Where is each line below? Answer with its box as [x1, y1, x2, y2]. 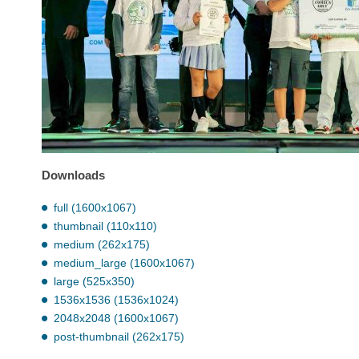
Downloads [42, 168, 105, 183]
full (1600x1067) [54, 200, 136, 214]
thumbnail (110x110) [54, 219, 157, 232]
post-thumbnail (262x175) [54, 329, 184, 343]
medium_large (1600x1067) [54, 256, 195, 269]
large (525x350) [54, 274, 135, 288]
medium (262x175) [54, 237, 150, 251]
